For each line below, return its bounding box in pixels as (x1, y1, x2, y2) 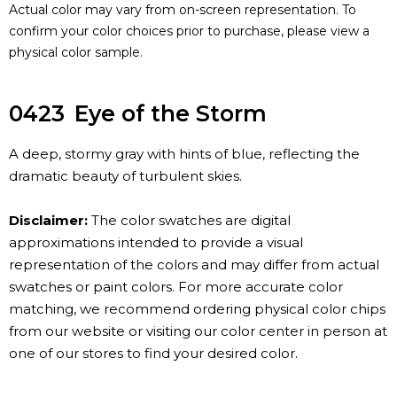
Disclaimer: (9, 212, 88, 230)
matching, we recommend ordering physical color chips (9, 300, 385, 318)
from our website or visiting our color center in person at (9, 323, 387, 340)
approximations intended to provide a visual (9, 234, 303, 252)
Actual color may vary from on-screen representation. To (9, 2, 356, 19)
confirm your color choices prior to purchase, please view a (9, 23, 370, 40)
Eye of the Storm (74, 100, 267, 128)
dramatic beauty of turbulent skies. (9, 167, 242, 185)
